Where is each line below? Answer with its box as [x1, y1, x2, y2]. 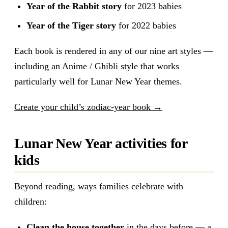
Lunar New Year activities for [14, 135, 188, 151]
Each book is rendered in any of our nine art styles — [14, 45, 213, 56]
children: [14, 196, 47, 207]
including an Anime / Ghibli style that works [14, 61, 179, 71]
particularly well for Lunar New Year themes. [14, 76, 182, 87]
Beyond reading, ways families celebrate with [14, 181, 183, 192]
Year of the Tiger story [26, 20, 116, 31]
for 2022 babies [116, 20, 176, 31]
